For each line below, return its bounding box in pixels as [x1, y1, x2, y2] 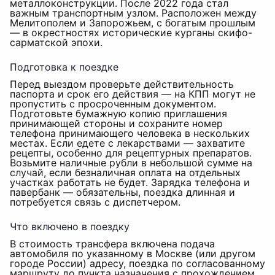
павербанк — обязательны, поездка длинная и [10, 186, 235, 198]
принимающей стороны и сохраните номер [10, 117, 223, 130]
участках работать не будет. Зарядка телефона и [10, 176, 250, 188]
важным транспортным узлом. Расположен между [10, 7, 257, 19]
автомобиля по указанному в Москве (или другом [10, 247, 255, 260]
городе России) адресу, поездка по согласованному [10, 257, 265, 269]
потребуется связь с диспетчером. [10, 196, 180, 208]
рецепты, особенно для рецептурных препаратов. [10, 147, 252, 159]
